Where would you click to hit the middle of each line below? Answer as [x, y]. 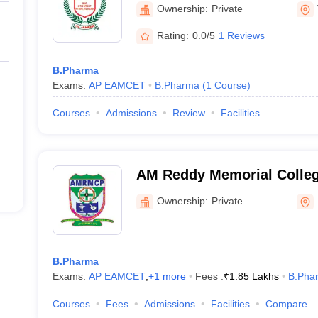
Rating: [172, 35]
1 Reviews [241, 35]
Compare [286, 304]
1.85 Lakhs [254, 276]
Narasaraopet [181, 193]
